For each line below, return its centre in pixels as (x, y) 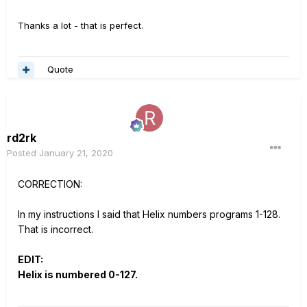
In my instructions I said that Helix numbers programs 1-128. (149, 214)
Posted (23, 152)
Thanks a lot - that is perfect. (82, 25)
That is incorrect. (56, 229)
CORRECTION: (50, 184)
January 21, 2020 (76, 152)
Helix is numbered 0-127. (78, 274)
